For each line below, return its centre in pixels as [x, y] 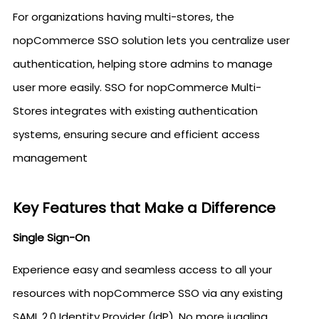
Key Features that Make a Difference [144, 208]
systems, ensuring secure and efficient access [136, 134]
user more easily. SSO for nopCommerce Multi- [137, 87]
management [50, 158]
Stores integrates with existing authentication [135, 111]
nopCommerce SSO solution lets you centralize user [151, 40]
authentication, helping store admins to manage [143, 64]
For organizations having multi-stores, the [124, 17]
